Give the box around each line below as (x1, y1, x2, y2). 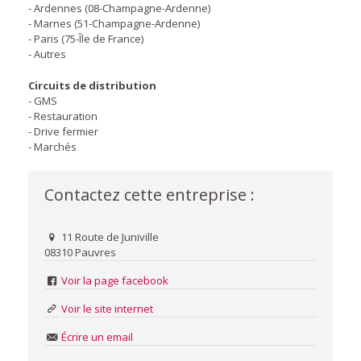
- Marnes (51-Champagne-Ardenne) (28, 16, 200, 31)
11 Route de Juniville (59, 230, 160, 244)
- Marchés (28, 139, 77, 154)
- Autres (28, 47, 66, 61)
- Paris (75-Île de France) (28, 31, 143, 46)
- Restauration (28, 109, 98, 123)
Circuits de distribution (28, 78, 156, 93)
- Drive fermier (28, 124, 98, 139)
